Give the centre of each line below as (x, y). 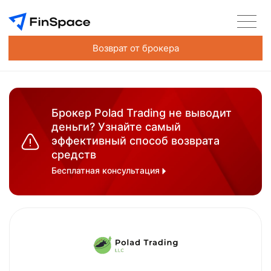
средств (74, 155)
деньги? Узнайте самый (116, 127)
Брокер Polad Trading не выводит (142, 113)
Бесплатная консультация (107, 170)
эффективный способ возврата (135, 141)
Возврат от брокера (135, 48)
